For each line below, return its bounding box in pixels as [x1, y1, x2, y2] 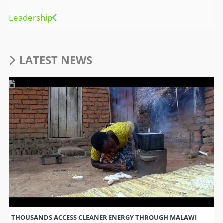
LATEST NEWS [19, 52, 93, 67]
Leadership [8, 11, 52, 23]
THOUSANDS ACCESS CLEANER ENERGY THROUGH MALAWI [11, 213, 197, 222]
